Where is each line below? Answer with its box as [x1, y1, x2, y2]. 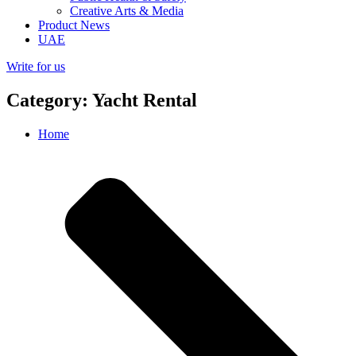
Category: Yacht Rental [6, 89, 197, 110]
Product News [38, 18, 110, 32]
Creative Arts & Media [70, 4, 184, 17]
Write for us [6, 60, 65, 73]
